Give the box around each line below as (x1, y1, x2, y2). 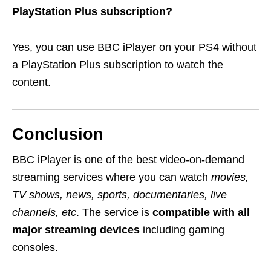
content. (12, 76, 51, 88)
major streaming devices (12, 223, 143, 236)
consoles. (12, 241, 58, 253)
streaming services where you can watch (12, 171, 211, 183)
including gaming (143, 223, 224, 236)
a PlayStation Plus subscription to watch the (12, 58, 223, 71)
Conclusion (12, 125, 103, 143)
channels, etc (12, 206, 76, 218)
